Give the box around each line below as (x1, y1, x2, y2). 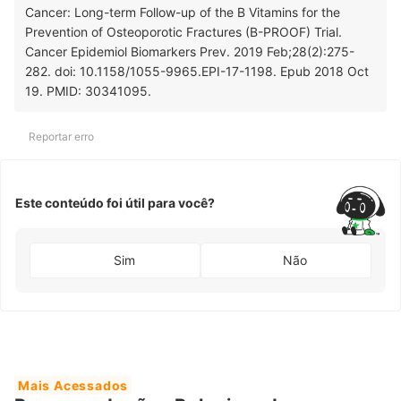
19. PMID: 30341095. (25, 82, 151, 98)
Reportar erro (29, 129, 94, 143)
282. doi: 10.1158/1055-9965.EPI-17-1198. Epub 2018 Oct (25, 63, 369, 79)
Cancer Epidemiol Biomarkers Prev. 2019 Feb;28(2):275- (25, 43, 354, 59)
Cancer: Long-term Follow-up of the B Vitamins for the (25, 4, 340, 20)
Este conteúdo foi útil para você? (15, 195, 215, 211)
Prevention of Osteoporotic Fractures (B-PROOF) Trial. (25, 23, 342, 39)
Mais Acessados (18, 377, 129, 393)
